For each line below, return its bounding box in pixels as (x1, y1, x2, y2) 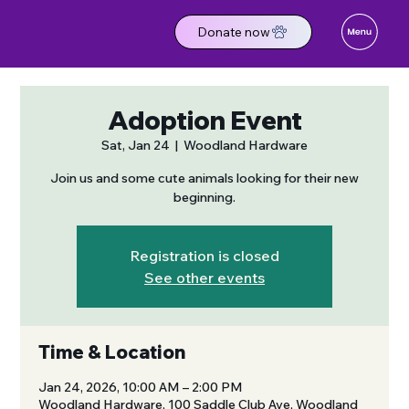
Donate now (197, 24, 271, 40)
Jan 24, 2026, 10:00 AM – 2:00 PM (38, 378, 244, 395)
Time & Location (38, 340, 186, 363)
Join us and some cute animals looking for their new (50, 169, 359, 186)
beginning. (173, 188, 236, 205)
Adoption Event (107, 103, 302, 136)
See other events (144, 267, 265, 287)
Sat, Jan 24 (101, 136, 170, 153)
